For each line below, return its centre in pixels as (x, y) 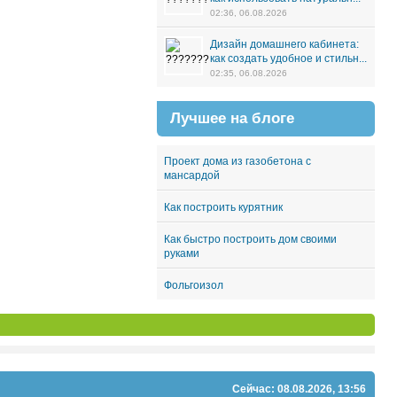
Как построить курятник (223, 207)
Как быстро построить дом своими (250, 239)
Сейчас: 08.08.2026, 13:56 (299, 389)
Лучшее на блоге (232, 118)
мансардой (192, 175)
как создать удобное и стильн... (288, 58)
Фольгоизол (194, 285)
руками (182, 253)
